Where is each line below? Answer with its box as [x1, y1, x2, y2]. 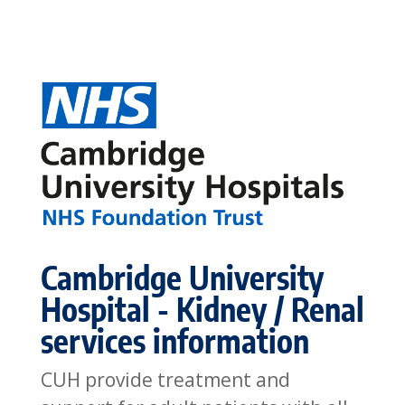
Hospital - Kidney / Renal [40, 288, 364, 329]
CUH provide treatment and [40, 366, 290, 392]
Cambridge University [40, 257, 324, 297]
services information [40, 320, 309, 361]
